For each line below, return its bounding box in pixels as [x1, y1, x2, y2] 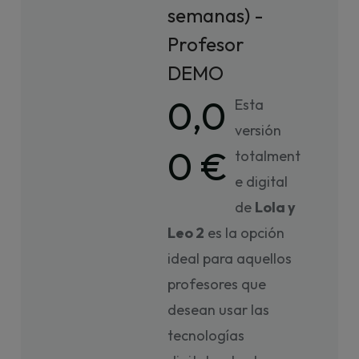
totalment [235, 147, 301, 165]
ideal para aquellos [167, 249, 292, 268]
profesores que [167, 275, 267, 293]
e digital [235, 172, 288, 191]
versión [235, 121, 282, 139]
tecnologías [167, 326, 245, 345]
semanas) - [167, 3, 264, 27]
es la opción [204, 224, 285, 242]
